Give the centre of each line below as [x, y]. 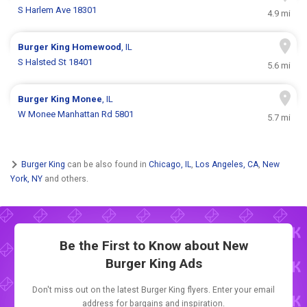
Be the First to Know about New [153, 246]
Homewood [97, 47]
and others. [65, 179]
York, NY [26, 179]
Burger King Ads [153, 264]
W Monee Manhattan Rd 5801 [76, 114]
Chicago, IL [170, 164]
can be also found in [107, 164]
